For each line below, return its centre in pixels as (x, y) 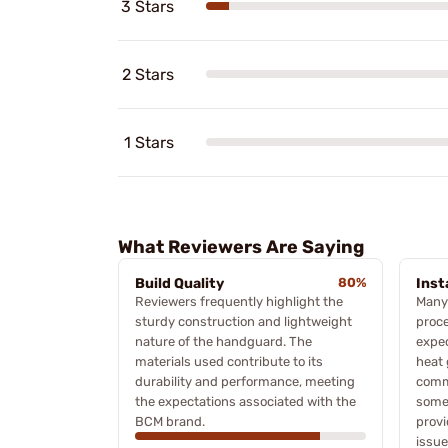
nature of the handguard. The (223, 341)
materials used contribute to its (229, 361)
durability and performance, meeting (245, 381)
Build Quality (179, 283)
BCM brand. (170, 421)
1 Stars (149, 142)
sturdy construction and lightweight (243, 321)
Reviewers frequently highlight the (239, 301)
